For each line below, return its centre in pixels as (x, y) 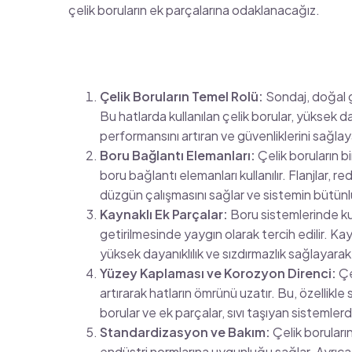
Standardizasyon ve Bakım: (185, 332)
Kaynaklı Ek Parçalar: (164, 214)
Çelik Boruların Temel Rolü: (181, 96)
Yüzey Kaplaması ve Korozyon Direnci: (218, 273)
